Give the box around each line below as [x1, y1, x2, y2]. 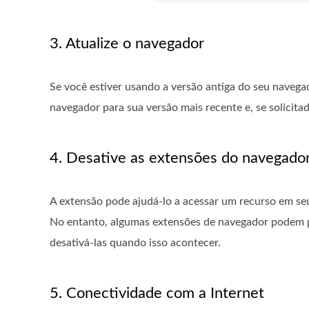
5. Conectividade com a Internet [50, 286, 264, 301]
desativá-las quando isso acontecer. [50, 237, 221, 248]
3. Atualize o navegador [50, 36, 204, 51]
